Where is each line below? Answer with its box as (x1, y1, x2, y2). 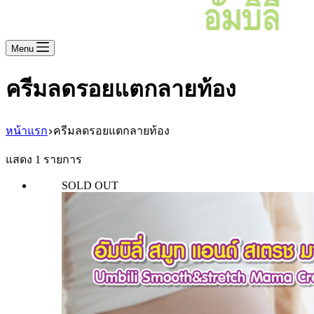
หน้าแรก (6, 124, 48, 137)
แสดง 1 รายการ (6, 153, 82, 165)
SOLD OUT (62, 179, 118, 191)
